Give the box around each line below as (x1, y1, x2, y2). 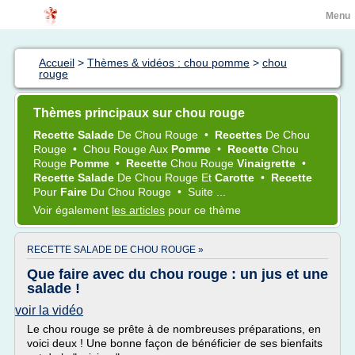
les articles (112, 204, 165, 216)
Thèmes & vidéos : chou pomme (87, 56, 250, 69)
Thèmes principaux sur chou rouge (33, 106, 245, 120)
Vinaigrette (237, 157, 299, 170)
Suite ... (188, 185, 226, 198)
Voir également (33, 204, 112, 216)
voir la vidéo (15, 303, 83, 317)
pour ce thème (165, 204, 241, 216)
